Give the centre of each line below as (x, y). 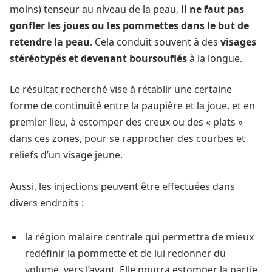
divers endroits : (47, 202)
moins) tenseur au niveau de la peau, (95, 9)
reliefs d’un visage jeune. (66, 155)
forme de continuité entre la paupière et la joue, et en (132, 106)
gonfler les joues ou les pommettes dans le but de (129, 25)
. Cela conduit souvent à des (155, 42)
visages (238, 42)
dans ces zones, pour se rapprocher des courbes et (127, 139)
